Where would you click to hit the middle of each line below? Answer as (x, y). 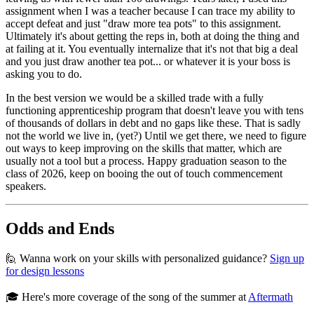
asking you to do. (44, 74)
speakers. (26, 186)
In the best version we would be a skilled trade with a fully (135, 98)
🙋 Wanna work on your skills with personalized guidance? (138, 259)
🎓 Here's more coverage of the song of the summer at (127, 297)
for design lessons (45, 271)
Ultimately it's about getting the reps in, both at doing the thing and (152, 36)
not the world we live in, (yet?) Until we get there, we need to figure (156, 136)
